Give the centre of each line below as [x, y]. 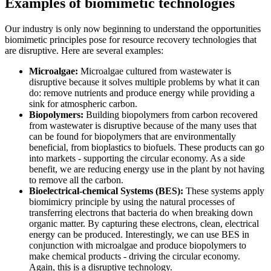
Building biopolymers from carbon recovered [171, 115]
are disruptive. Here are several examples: [84, 51]
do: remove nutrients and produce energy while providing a [142, 93]
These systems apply [224, 191]
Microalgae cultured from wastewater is [155, 71]
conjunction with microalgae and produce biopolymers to [138, 246]
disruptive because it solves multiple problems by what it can [144, 82]
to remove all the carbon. [76, 180]
